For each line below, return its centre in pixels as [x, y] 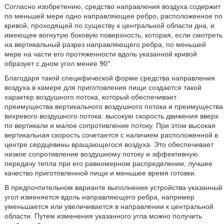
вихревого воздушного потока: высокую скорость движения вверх [111, 116]
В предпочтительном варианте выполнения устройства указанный [113, 187]
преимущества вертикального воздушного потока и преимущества [113, 106]
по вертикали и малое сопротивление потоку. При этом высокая [110, 125]
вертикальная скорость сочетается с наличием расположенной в [111, 135]
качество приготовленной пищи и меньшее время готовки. [100, 173]
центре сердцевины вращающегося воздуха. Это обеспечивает [109, 144]
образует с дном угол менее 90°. [58, 63]
